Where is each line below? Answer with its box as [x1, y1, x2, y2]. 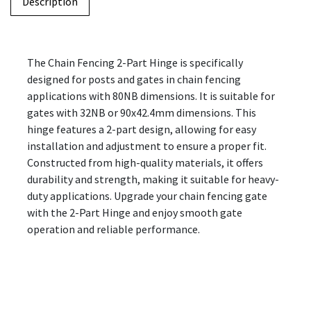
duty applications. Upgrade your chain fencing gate [27, 188, 267, 203]
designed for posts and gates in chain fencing [27, 72, 241, 86]
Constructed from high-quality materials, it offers [27, 155, 263, 169]
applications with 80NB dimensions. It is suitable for [27, 88, 275, 103]
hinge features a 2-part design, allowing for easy [27, 121, 256, 136]
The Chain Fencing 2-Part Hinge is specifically [27, 55, 243, 69]
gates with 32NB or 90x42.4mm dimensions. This [27, 105, 256, 119]
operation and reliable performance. [27, 221, 200, 236]
